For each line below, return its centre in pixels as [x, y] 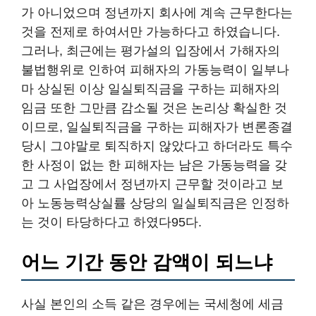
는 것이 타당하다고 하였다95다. [111, 222]
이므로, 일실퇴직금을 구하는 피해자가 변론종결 [157, 127]
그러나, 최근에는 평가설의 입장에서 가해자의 [151, 50]
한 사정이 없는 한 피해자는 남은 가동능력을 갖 [154, 165]
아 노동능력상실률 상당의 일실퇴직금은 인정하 [155, 203]
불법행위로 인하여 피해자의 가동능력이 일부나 [155, 69]
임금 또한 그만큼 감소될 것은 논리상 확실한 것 [154, 108]
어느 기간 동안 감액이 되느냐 [147, 262]
